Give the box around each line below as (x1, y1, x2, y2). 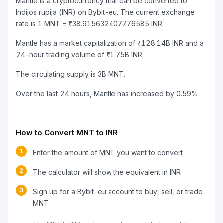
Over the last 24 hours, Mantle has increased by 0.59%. (16, 89, 200, 98)
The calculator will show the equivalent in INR (33, 168, 181, 176)
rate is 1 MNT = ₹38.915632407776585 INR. (16, 19, 164, 28)
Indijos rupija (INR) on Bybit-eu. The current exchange (16, 8, 195, 16)
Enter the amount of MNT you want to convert (33, 148, 183, 157)
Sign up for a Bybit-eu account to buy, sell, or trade (33, 187, 203, 196)
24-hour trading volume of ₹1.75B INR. (16, 50, 144, 59)
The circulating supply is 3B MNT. (16, 70, 125, 78)
